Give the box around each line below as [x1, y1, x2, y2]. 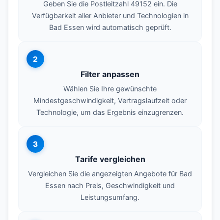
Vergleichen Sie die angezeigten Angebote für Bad [28, 169, 192, 178]
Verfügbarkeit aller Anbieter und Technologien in [31, 11, 189, 20]
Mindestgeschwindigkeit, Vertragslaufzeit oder [33, 96, 187, 105]
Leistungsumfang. [81, 193, 139, 202]
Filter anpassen [81, 69, 139, 80]
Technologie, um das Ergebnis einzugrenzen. [36, 108, 184, 117]
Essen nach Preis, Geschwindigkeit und [45, 181, 175, 190]
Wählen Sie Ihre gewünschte [63, 84, 157, 93]
